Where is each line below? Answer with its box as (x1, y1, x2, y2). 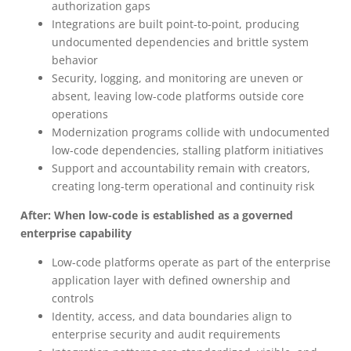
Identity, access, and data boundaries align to (52, 309, 291, 324)
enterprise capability (20, 226, 132, 241)
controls (52, 291, 94, 306)
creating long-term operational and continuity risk (52, 179, 314, 194)
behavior (52, 52, 98, 67)
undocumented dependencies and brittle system (52, 34, 309, 49)
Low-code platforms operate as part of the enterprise (52, 255, 331, 270)
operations (52, 107, 108, 121)
